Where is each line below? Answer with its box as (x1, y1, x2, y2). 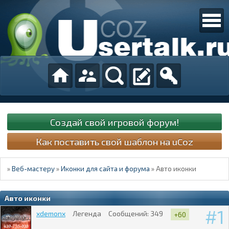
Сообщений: (108, 209, 149, 218)
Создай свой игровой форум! (50, 116, 179, 128)
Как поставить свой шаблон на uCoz (36, 135, 193, 147)
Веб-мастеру (12, 165, 55, 173)
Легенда (73, 209, 102, 218)
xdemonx (36, 209, 65, 218)
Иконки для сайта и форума (61, 165, 150, 173)
